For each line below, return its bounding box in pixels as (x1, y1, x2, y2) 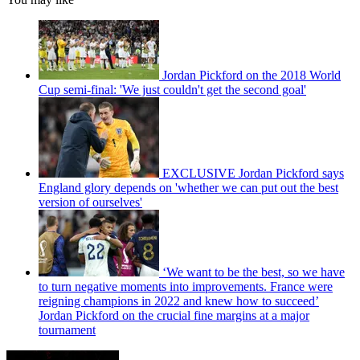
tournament (39, 323, 96, 337)
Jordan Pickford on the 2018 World (162, 68, 341, 83)
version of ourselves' (39, 195, 142, 210)
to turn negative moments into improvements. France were (39, 280, 333, 294)
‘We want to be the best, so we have (162, 265, 345, 280)
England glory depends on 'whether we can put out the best (39, 181, 338, 195)
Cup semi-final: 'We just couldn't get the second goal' (39, 83, 306, 97)
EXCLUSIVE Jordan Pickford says (162, 166, 344, 181)
